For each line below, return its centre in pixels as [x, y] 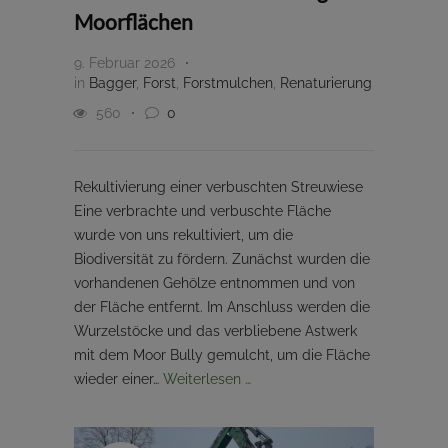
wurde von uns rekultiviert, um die [183, 234]
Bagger [112, 82]
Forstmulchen [228, 82]
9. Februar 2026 [124, 62]
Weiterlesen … [207, 378]
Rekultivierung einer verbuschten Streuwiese [218, 186]
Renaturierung [326, 82]
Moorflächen [133, 21]
